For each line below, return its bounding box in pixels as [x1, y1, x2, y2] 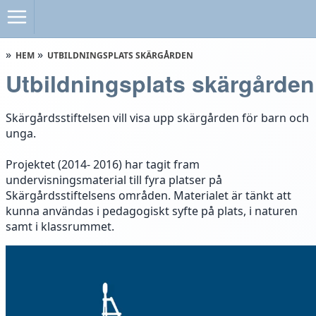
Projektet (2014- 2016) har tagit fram [6, 157, 200, 172]
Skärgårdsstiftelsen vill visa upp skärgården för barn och [6, 110, 309, 126]
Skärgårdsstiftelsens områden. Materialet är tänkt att [6, 188, 291, 203]
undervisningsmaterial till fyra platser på [6, 172, 222, 188]
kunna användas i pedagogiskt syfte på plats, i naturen [6, 203, 298, 219]
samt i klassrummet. [6, 219, 114, 234]
